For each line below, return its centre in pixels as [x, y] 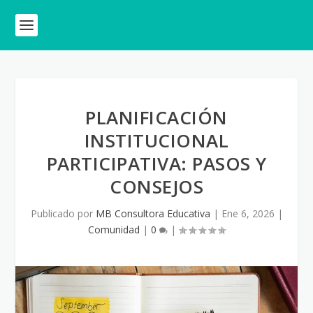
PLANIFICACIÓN [156, 117]
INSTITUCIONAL [156, 140]
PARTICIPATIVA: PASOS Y [156, 163]
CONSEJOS [156, 187]
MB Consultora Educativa [153, 213]
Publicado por [63, 213]
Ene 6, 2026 [248, 213]
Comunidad [114, 230]
